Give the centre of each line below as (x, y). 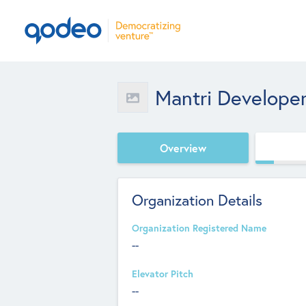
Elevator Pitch (163, 274)
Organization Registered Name (199, 228)
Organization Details (197, 200)
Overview (183, 148)
